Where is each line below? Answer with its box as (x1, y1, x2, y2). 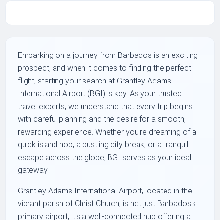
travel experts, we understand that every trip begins (18, 102, 193, 111)
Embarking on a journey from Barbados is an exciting (18, 51, 198, 60)
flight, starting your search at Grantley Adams (18, 76, 172, 86)
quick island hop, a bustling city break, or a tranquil (18, 140, 189, 150)
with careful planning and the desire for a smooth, (18, 114, 186, 124)
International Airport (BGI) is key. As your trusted (18, 89, 182, 99)
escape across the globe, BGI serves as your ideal (18, 153, 192, 163)
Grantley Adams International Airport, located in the (18, 186, 192, 196)
